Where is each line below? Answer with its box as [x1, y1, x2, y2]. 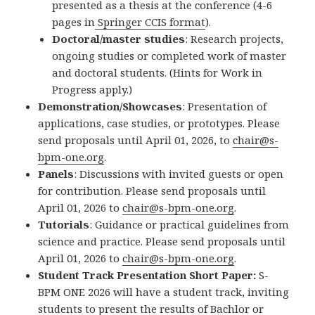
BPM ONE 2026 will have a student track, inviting [38, 285, 290, 300]
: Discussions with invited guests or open [74, 167, 284, 181]
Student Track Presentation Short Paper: [38, 268, 257, 283]
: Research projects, [185, 32, 284, 46]
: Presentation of [182, 99, 267, 114]
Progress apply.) [52, 82, 133, 97]
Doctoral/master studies [52, 32, 186, 46]
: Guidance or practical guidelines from [89, 217, 290, 232]
